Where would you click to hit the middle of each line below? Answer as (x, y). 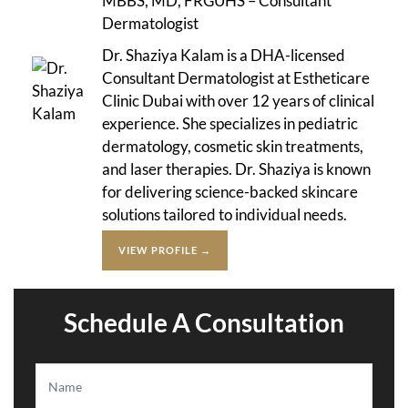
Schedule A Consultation (204, 322)
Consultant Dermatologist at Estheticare (236, 77)
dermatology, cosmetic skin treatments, (233, 146)
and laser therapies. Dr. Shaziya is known (236, 168)
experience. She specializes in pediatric (230, 123)
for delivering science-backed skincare (230, 191)
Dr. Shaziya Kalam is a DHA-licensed (224, 55)
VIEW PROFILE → (165, 250)
